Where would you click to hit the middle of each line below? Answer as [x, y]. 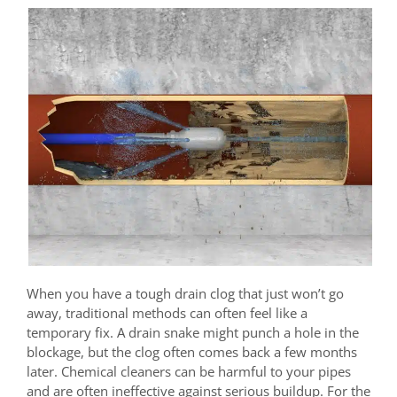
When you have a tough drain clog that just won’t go [185, 293]
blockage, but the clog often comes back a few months [192, 351]
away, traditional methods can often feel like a [167, 312]
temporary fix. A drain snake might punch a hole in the [193, 332]
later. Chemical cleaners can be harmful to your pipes [189, 371]
